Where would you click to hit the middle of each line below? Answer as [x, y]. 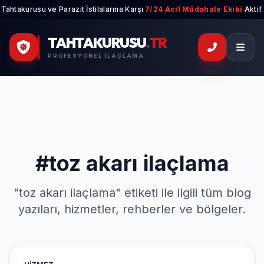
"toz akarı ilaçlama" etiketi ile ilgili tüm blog [132, 193]
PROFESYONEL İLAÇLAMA [96, 55]
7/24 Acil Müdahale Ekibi [194, 9]
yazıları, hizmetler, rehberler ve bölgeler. [132, 209]
